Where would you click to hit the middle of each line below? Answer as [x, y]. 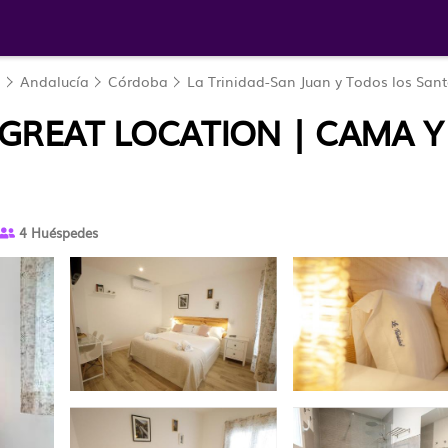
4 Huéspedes [56, 232]
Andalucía [54, 81]
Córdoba [138, 81]
